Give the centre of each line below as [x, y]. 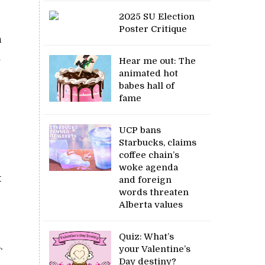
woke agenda [149, 167]
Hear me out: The [158, 61]
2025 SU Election [157, 16]
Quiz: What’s [147, 236]
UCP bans [140, 130]
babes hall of [147, 85]
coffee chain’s [149, 155]
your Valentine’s [155, 249]
